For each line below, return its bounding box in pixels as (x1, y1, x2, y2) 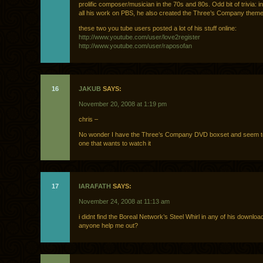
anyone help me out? (79, 222, 138, 230)
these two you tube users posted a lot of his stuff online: (79, 25, 237, 32)
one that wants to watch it (79, 140, 151, 147)
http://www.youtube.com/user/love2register (79, 33, 200, 41)
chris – (79, 116, 98, 123)
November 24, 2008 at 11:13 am (79, 198, 170, 205)
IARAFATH (79, 183, 111, 190)
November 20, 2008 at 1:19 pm (79, 100, 167, 108)
